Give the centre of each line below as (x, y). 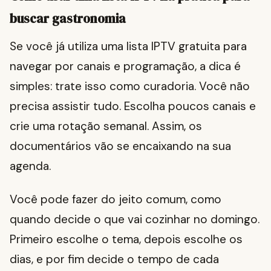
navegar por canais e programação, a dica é (125, 67)
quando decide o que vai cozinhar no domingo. (135, 220)
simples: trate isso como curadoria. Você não (130, 87)
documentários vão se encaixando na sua (120, 146)
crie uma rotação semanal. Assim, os (106, 126)
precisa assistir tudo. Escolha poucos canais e (133, 106)
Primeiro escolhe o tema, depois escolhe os (126, 240)
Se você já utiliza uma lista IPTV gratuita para (128, 47)
